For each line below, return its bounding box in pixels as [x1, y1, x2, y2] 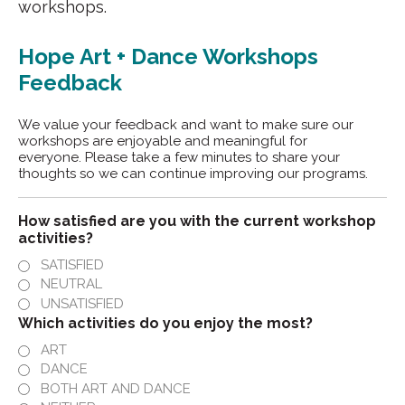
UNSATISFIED [41, 295, 124, 312]
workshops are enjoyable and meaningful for [18, 132, 307, 149]
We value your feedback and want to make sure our [18, 116, 353, 133]
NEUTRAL [41, 276, 102, 293]
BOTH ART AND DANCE [41, 380, 191, 397]
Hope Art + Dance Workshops [18, 42, 318, 70]
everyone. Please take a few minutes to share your [18, 148, 340, 165]
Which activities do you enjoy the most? [18, 314, 313, 332]
